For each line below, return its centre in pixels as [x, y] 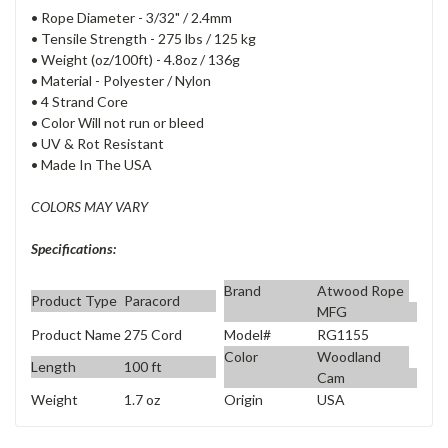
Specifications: [73, 249]
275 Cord [152, 334]
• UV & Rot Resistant [97, 144]
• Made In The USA [91, 165]
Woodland [348, 356]
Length [53, 366]
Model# [247, 334]
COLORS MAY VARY [89, 207]
